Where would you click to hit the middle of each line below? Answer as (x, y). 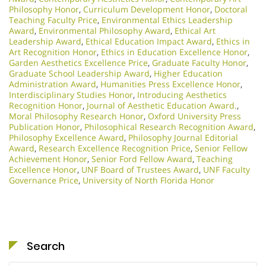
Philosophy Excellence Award (66, 138)
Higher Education (188, 74)
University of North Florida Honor (148, 180)
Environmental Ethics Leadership (167, 20)
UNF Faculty (227, 170)
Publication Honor (45, 127)
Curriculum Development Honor (147, 9)
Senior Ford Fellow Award (142, 159)
